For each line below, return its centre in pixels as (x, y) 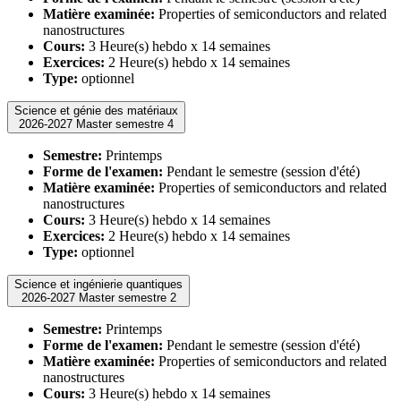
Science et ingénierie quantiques (98, 284)
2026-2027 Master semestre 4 (125, 124)
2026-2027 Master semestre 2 (127, 297)
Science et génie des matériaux (96, 110)
